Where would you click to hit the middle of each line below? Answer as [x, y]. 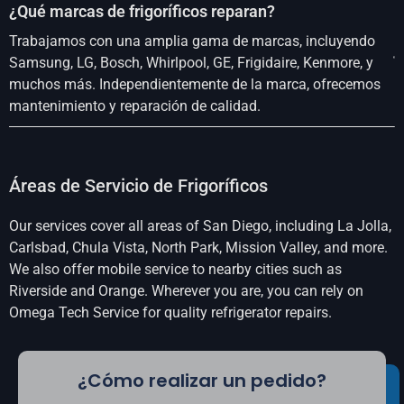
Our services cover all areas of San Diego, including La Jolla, [200, 225]
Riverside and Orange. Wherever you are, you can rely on [186, 290]
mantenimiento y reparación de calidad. [135, 106]
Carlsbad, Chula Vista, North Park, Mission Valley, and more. [198, 247]
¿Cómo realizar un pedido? [202, 380]
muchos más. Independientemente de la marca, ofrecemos [195, 84]
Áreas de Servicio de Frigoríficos [138, 185]
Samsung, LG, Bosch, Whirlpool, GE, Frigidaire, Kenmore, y [191, 62]
